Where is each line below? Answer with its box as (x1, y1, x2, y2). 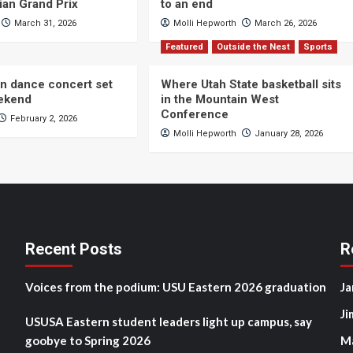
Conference (160, 107, 229, 121)
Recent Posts (24, 240, 122, 258)
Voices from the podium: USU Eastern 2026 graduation (24, 280, 326, 294)
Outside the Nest (216, 42, 290, 52)
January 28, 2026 (254, 128, 323, 139)
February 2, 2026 (10, 113, 78, 124)
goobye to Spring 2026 (24, 333, 150, 347)
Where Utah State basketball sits (160, 77, 341, 91)
